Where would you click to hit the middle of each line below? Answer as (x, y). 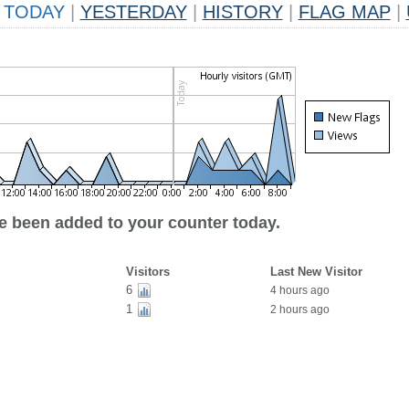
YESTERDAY (133, 12)
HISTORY (242, 12)
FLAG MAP (344, 12)
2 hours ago (299, 309)
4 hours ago (299, 290)
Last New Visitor (316, 272)
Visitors (147, 272)
